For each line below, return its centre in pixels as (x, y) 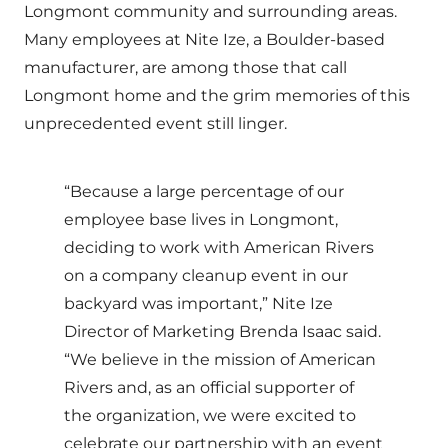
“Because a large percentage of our (204, 191)
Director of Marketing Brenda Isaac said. (222, 331)
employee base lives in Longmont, (201, 219)
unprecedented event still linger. (155, 123)
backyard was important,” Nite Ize (198, 303)
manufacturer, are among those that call (185, 67)
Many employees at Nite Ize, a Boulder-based (204, 39)
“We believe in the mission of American (220, 359)
